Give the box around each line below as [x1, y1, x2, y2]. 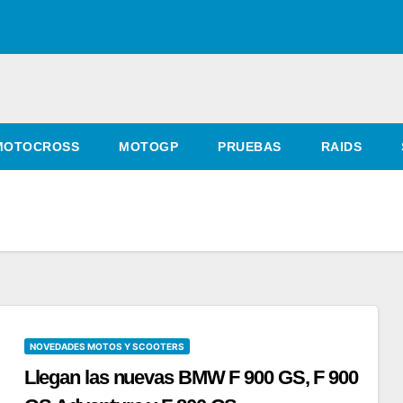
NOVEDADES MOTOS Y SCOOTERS [29, 341, 184, 353]
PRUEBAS [218, 139, 282, 155]
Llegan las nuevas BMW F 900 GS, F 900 [23, 366, 358, 390]
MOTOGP [119, 139, 178, 155]
